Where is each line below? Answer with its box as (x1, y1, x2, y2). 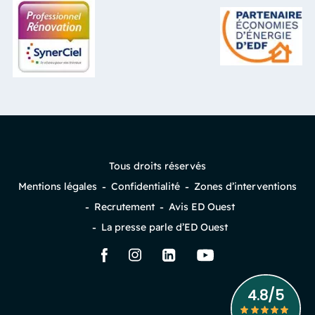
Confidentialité (111, 180, 180, 193)
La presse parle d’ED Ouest (101, 221, 228, 234)
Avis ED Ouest (169, 200, 235, 214)
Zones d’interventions (194, 180, 297, 193)
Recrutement (94, 200, 155, 214)
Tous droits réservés (109, 159, 206, 172)
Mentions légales (18, 180, 97, 193)
